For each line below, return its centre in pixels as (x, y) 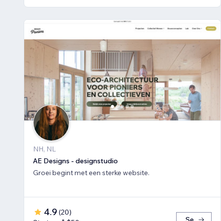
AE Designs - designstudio (75, 161)
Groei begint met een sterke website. (91, 173)
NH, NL (44, 149)
